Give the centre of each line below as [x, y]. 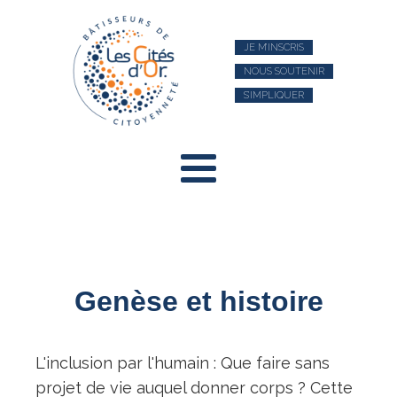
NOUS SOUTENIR [284, 71]
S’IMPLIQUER [274, 95]
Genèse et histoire [198, 301]
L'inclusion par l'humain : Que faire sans [183, 363]
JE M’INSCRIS [274, 47]
